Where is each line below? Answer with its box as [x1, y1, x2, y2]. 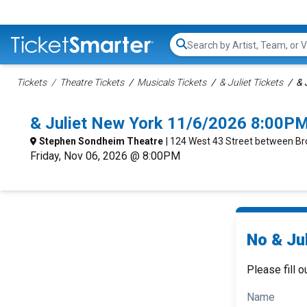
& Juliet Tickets [219, 77, 283, 88]
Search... [186, 45, 225, 58]
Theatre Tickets [60, 77, 124, 88]
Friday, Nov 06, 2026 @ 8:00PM [30, 149, 180, 162]
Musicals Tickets [137, 77, 206, 88]
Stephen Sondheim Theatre [39, 136, 163, 147]
